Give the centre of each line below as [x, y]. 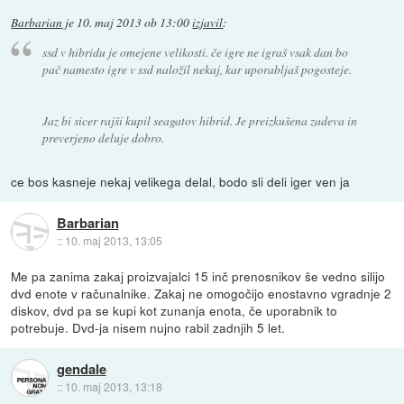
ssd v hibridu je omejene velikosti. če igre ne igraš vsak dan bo [195, 52]
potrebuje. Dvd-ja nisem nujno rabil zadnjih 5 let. [148, 328]
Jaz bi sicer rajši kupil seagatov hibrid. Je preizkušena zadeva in [199, 121]
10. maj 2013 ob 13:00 [133, 22]
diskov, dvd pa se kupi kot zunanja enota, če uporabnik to [174, 311]
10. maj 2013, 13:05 [113, 240]
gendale [81, 368]
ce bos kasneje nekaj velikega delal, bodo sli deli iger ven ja [181, 182]
